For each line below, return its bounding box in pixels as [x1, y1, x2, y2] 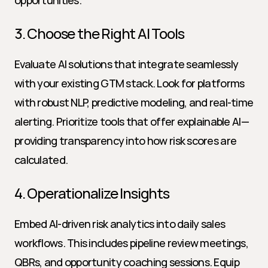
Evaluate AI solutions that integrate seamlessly [14, 57, 239, 71]
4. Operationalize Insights [14, 183, 169, 203]
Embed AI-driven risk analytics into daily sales [14, 217, 226, 231]
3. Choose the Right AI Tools [14, 23, 184, 43]
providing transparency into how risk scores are [14, 133, 237, 148]
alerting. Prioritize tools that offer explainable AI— [14, 114, 249, 129]
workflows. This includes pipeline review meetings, [14, 236, 248, 250]
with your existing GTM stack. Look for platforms [14, 76, 245, 90]
